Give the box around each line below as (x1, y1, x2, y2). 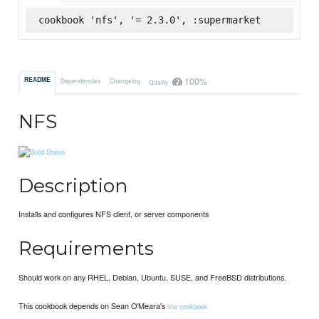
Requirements (19, 236, 155, 261)
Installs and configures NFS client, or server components (19, 208, 209, 220)
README (24, 75, 51, 85)
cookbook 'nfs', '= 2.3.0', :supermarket (38, 14, 261, 26)
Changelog (109, 75, 140, 85)
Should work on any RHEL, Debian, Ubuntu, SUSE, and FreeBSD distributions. (19, 271, 287, 283)
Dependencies (61, 75, 101, 85)
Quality (148, 77, 169, 86)
